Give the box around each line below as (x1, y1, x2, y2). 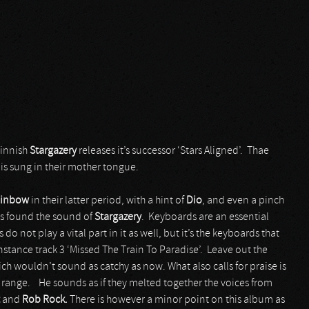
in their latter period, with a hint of (29, 195, 186, 206)
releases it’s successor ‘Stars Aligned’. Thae (77, 146, 269, 157)
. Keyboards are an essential (141, 212, 269, 223)
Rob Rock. (22, 295, 68, 306)
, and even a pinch (202, 195, 284, 206)
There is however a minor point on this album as (68, 295, 285, 306)
